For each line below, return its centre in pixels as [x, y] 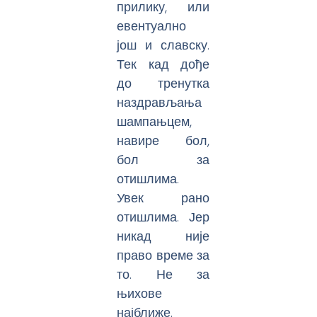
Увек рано [163, 198]
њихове [140, 294]
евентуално [152, 26]
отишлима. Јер [163, 217]
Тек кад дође [163, 64]
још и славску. [163, 45]
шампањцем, [155, 122]
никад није [163, 236]
